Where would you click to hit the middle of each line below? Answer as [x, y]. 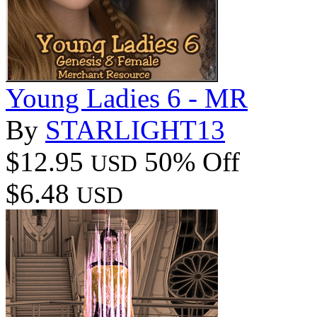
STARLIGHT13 [135, 129]
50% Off [192, 161]
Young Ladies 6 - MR [127, 98]
